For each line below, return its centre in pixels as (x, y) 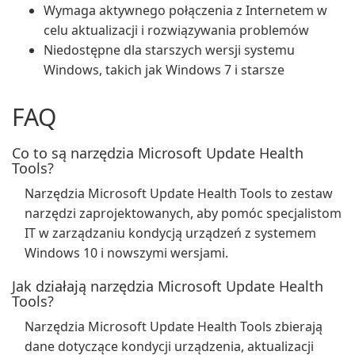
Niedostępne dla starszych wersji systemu (169, 50)
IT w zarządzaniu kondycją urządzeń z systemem (170, 233)
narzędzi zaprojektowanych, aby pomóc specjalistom (183, 213)
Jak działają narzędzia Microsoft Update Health (168, 286)
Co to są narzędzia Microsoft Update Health (158, 153)
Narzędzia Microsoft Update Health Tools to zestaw (179, 193)
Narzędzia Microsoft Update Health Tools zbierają (174, 326)
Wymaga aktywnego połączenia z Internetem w (185, 10)
